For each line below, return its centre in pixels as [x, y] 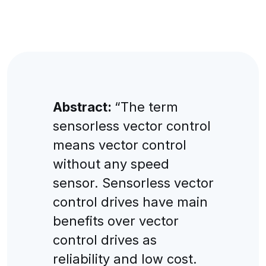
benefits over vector [115, 221]
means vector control [119, 145]
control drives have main [130, 202]
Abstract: [83, 107]
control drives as [104, 240]
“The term [146, 107]
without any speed [111, 164]
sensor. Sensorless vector [133, 183]
